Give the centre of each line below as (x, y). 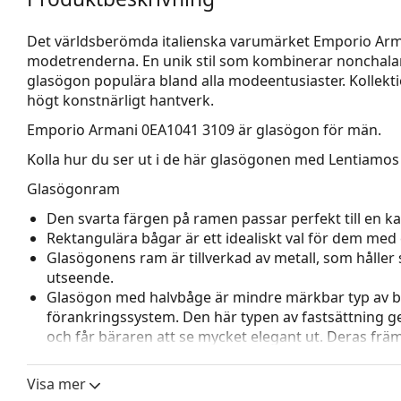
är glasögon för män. (308, 129)
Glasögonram (73, 188)
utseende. (80, 277)
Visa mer (56, 384)
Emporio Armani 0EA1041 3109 (131, 129)
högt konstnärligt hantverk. (120, 100)
